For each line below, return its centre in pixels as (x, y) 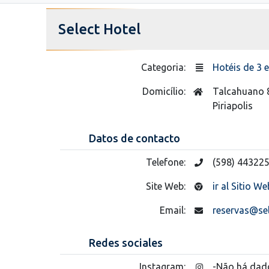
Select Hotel (99, 29)
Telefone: (167, 162)
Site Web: (167, 186)
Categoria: (164, 67)
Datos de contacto (134, 138)
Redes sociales (126, 242)
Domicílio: (165, 91)
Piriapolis (232, 105)
